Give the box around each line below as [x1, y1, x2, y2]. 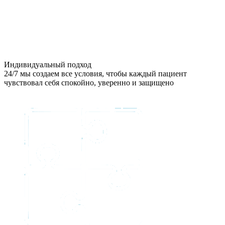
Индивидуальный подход [4, 60, 91, 69]
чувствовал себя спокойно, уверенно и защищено [4, 78, 174, 87]
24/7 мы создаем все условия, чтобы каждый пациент [4, 69, 187, 78]
